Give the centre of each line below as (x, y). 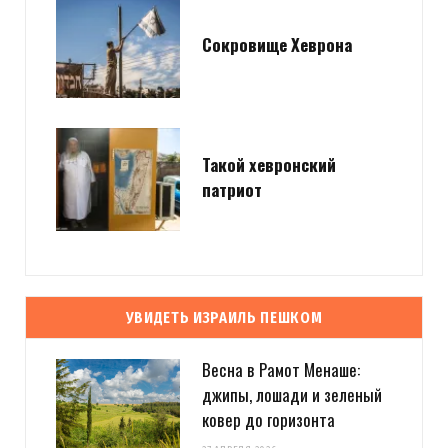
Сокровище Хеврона (277, 44)
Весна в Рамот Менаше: (281, 370)
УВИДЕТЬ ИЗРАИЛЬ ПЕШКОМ (224, 317)
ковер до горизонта (268, 420)
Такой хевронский (269, 165)
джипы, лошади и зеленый (292, 395)
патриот (232, 190)
